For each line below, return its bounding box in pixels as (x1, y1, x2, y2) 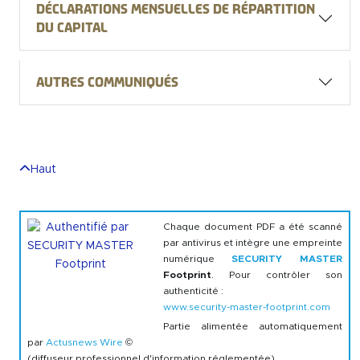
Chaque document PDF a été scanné (162, 221, 342, 231)
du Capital (36, 19, 108, 35)
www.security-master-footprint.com (162, 301, 330, 312)
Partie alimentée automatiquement (162, 321, 342, 331)
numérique (162, 253, 232, 264)
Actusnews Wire (46, 337, 123, 347)
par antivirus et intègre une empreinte (162, 237, 342, 247)
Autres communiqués (36, 74, 178, 90)
